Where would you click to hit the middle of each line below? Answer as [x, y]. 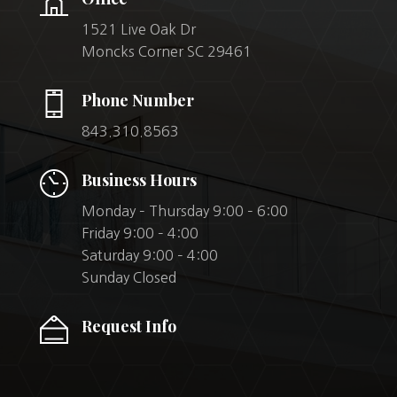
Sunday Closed [128, 278]
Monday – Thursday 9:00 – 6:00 [184, 211]
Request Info [128, 327]
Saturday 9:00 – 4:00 [149, 256]
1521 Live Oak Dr [138, 30]
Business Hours [139, 180]
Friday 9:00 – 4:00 [140, 234]
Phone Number [137, 101]
